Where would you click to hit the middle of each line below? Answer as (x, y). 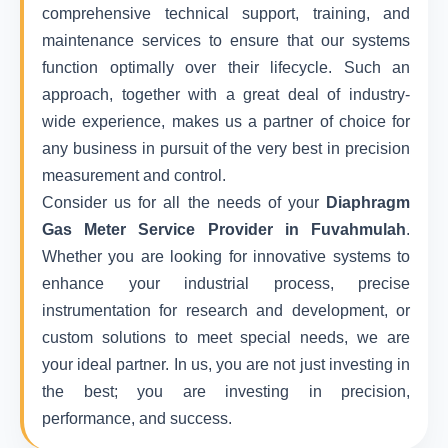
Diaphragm (368, 202)
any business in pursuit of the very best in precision (226, 148)
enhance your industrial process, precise (226, 283)
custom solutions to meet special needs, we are (226, 337)
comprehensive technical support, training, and (226, 13)
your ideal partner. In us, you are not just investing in (226, 364)
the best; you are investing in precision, (226, 391)
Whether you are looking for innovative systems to (226, 256)
